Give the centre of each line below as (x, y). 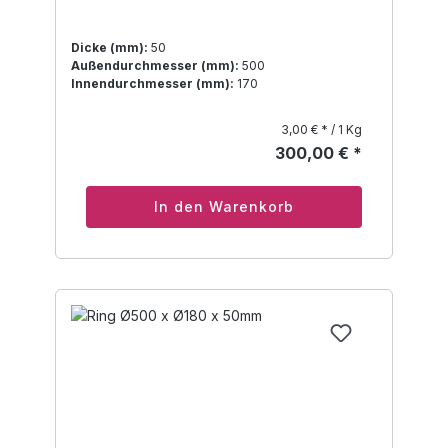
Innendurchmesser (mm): (152, 84)
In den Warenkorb (224, 207)
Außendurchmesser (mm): (155, 66)
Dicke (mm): (109, 48)
